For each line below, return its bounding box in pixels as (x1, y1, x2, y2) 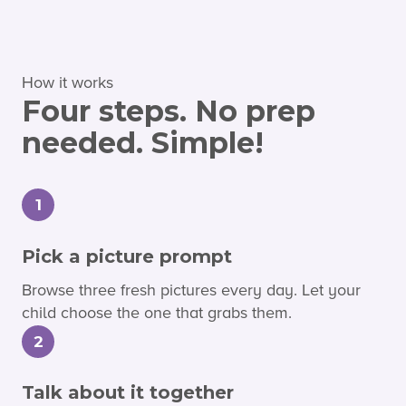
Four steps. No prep (22, 93, 315, 130)
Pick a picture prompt (22, 245, 232, 267)
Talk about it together (22, 381, 234, 403)
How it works (22, 72, 113, 93)
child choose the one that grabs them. (22, 302, 292, 323)
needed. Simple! (22, 125, 264, 161)
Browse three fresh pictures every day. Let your (22, 279, 361, 300)
